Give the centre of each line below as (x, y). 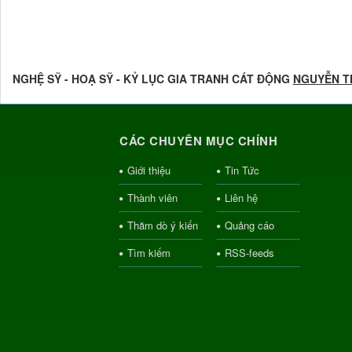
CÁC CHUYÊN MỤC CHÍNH (198, 140)
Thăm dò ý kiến (163, 225)
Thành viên (152, 197)
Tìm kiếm (149, 252)
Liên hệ (241, 197)
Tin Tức (242, 170)
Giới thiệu (149, 170)
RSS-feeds (249, 252)
